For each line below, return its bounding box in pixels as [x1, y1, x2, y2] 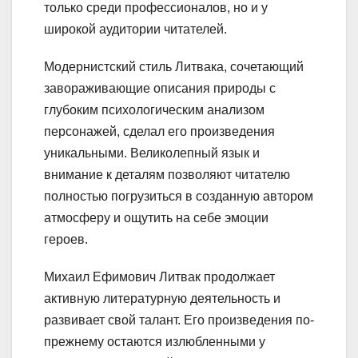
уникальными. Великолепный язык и [44, 145, 260, 160]
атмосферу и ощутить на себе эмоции [44, 210, 268, 225]
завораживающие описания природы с [44, 81, 276, 95]
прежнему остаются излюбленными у [44, 334, 265, 348]
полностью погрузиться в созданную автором [44, 189, 313, 203]
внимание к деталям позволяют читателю [44, 167, 290, 181]
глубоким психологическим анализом [44, 102, 265, 117]
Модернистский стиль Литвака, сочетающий [44, 59, 304, 74]
